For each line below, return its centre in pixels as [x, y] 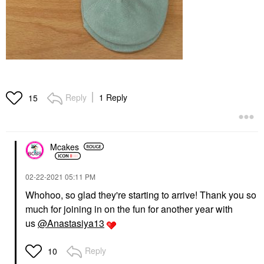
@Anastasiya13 [71, 223]
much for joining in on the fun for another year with [129, 209]
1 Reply [113, 98]
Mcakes [65, 146]
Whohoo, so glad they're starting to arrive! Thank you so [141, 195]
